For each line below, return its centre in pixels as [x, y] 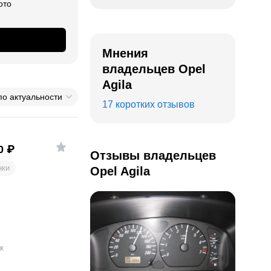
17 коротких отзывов [149, 104]
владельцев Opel [154, 69]
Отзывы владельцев [153, 155]
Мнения [125, 53]
